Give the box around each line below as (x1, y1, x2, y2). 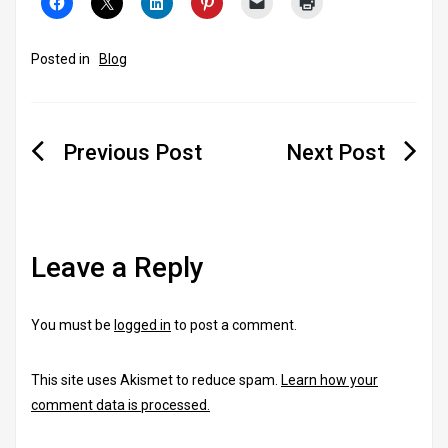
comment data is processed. (31, 397, 210, 414)
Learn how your (281, 372, 378, 389)
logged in (114, 317, 171, 334)
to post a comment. (171, 317, 297, 334)
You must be (31, 317, 114, 334)
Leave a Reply (31, 251, 204, 285)
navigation (30, 165, 179, 204)
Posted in (31, 51, 93, 68)
